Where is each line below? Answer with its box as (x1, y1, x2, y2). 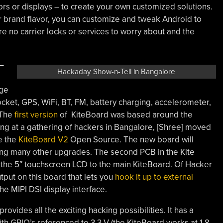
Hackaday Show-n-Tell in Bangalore (57, 67, 176, 76)
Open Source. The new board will (68, 134, 194, 145)
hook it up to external (114, 171, 193, 182)
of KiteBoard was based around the (57, 109, 193, 120)
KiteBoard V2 (18, 134, 68, 145)
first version (14, 109, 58, 120)
